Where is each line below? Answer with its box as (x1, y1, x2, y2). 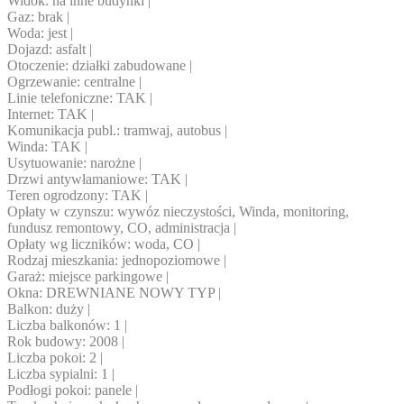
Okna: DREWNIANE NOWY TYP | (7, 285, 221, 301)
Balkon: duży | (7, 301, 90, 317)
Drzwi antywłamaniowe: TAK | (7, 171, 188, 188)
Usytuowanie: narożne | (7, 155, 142, 171)
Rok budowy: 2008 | (7, 334, 124, 350)
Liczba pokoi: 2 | (7, 350, 103, 366)
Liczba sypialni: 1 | (7, 366, 115, 382)
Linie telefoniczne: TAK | (7, 90, 152, 106)
